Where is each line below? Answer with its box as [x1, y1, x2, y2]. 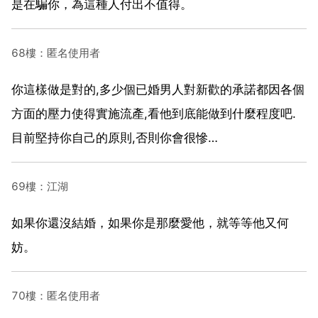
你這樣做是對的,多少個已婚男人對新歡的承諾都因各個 [11, 82, 305, 97]
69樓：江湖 [11, 179, 68, 193]
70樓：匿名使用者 [11, 288, 100, 302]
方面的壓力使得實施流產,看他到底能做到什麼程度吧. [11, 106, 296, 121]
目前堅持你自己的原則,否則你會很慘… [11, 130, 218, 145]
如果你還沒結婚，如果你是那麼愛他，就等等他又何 [11, 215, 289, 230]
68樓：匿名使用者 [11, 45, 100, 60]
